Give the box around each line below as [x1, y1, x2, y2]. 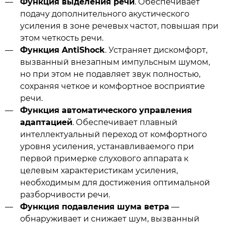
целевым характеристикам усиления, [20, 165, 178, 175]
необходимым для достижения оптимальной [20, 177, 210, 187]
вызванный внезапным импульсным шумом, [20, 57, 210, 67]
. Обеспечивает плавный [72, 117, 177, 127]
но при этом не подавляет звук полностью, [20, 69, 200, 79]
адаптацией [20, 117, 72, 127]
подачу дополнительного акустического [20, 9, 189, 19]
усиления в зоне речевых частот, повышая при [20, 21, 218, 31]
